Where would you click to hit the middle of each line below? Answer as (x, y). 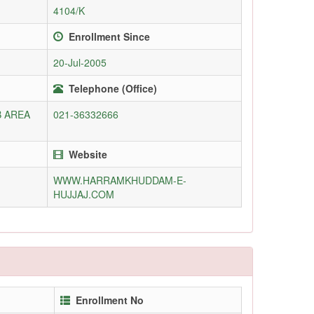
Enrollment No (110, 300)
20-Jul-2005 (80, 62)
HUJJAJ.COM (84, 194)
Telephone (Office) (113, 88)
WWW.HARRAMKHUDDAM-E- (120, 180)
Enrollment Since (109, 36)
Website (88, 154)
